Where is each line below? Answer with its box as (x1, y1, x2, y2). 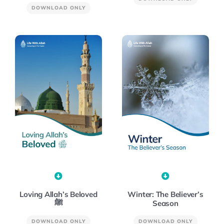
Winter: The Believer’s (127, 189, 203, 199)
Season (152, 198, 178, 208)
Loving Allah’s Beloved (19, 189, 97, 199)
